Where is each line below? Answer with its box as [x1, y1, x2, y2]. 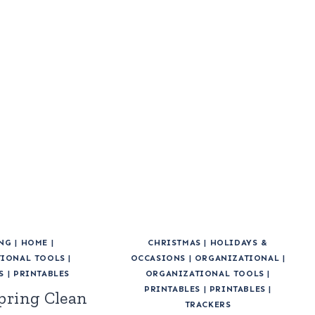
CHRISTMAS [148, 238, 201, 248]
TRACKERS [184, 300, 231, 310]
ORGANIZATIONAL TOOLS [145, 269, 264, 279]
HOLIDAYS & [210, 238, 268, 248]
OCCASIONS [130, 253, 186, 264]
